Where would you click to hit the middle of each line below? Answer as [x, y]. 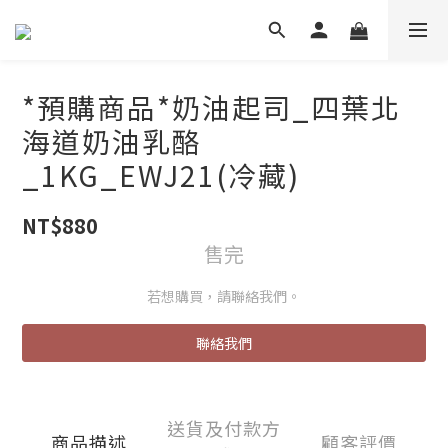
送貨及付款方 [224, 428]
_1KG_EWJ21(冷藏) [161, 175]
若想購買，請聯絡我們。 [224, 296]
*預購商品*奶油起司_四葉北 [211, 107]
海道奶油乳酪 [112, 141]
